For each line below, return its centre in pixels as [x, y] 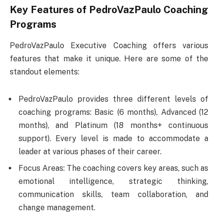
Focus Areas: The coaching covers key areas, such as [113, 168]
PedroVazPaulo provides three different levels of [113, 99]
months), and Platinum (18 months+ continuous [113, 125]
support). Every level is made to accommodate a [113, 138]
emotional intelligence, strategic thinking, [113, 181]
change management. [57, 207]
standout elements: [45, 72]
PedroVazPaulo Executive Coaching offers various [109, 45]
